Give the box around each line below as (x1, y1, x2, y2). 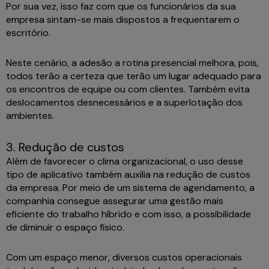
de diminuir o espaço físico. (6, 221, 127, 234)
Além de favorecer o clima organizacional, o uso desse (6, 155, 243, 168)
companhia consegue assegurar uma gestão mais (6, 195, 223, 208)
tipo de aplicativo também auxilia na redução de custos (6, 168, 250, 181)
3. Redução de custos (6, 139, 133, 156)
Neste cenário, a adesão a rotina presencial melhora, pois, (6, 56, 259, 70)
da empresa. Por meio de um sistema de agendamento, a (6, 181, 255, 195)
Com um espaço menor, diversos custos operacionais (6, 251, 242, 264)
